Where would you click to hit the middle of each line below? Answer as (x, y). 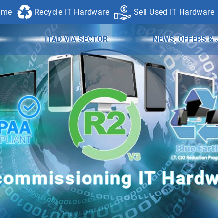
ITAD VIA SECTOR (76, 39)
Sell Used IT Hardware (173, 12)
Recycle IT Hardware (71, 12)
